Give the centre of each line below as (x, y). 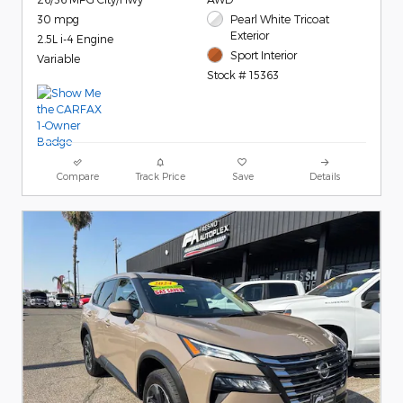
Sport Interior (264, 55)
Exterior (250, 36)
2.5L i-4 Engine (75, 39)
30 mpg (58, 19)
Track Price (160, 176)
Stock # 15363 (242, 75)
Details (325, 176)
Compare (78, 176)
